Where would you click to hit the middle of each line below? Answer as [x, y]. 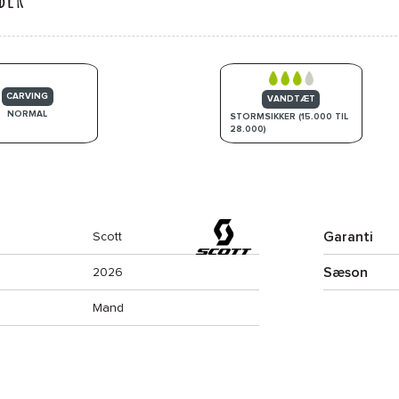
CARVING [28, 96]
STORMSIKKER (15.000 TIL [289, 116]
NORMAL [28, 114]
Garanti [348, 237]
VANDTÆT [291, 99]
